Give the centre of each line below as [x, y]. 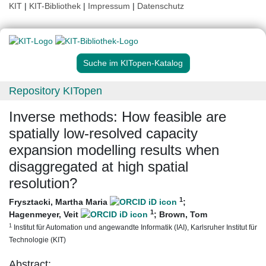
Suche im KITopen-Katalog [133, 63]
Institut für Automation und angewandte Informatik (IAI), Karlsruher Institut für [134, 227]
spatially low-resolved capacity [103, 134]
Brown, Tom [183, 215]
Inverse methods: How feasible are [118, 117]
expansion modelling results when [114, 150]
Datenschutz [161, 6]
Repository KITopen [56, 91]
